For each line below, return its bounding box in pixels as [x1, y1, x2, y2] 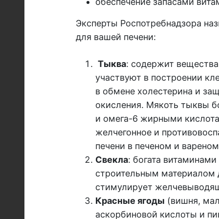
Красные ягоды [95, 196, 165, 206]
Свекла [95, 154, 128, 165]
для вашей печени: [75, 32, 156, 43]
